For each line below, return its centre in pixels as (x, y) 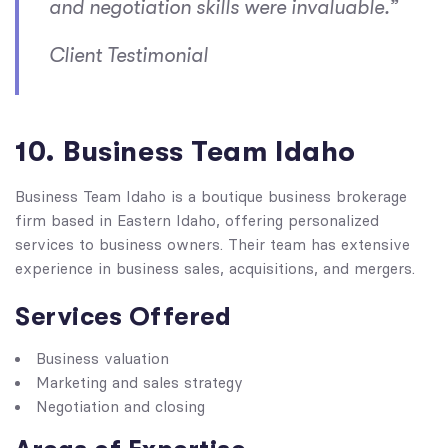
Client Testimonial (128, 55)
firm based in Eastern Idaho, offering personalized (197, 221)
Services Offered (123, 316)
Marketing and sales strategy (139, 383)
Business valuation (102, 359)
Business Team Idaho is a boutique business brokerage (211, 197)
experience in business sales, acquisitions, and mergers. (215, 269)
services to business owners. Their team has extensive (212, 245)
